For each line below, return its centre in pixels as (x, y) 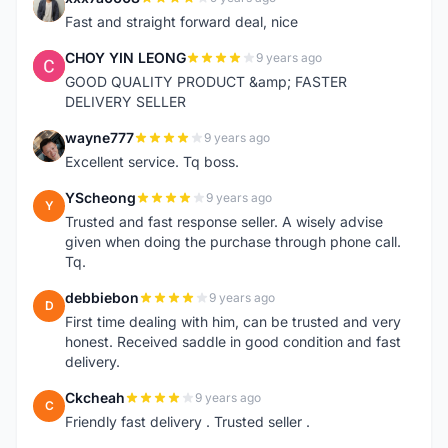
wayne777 (99, 137)
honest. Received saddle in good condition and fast (233, 341)
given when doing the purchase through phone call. (233, 241)
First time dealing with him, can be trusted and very (233, 321)
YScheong (100, 197)
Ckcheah (95, 397)
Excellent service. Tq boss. (152, 161)
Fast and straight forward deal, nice (181, 21)
